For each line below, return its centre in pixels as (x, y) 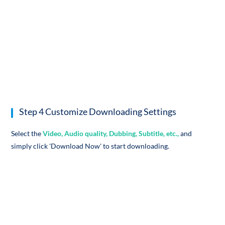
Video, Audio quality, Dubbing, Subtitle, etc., (111, 134)
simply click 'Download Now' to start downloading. (90, 146)
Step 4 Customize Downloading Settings (98, 112)
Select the (26, 134)
